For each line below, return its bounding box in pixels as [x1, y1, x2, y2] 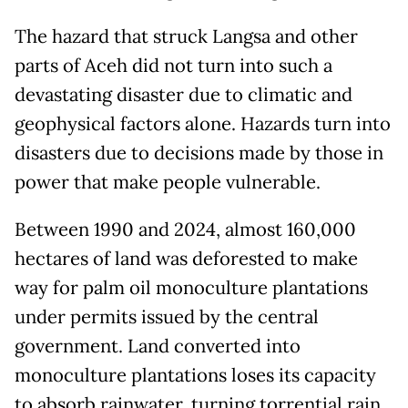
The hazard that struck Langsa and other [15, 25, 358, 49]
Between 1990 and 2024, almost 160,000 [15, 218, 356, 242]
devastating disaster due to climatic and [15, 83, 352, 107]
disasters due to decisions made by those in [15, 141, 383, 166]
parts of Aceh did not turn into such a [15, 54, 332, 78]
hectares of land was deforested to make [15, 247, 358, 271]
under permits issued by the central [15, 305, 319, 330]
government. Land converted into [15, 334, 301, 359]
